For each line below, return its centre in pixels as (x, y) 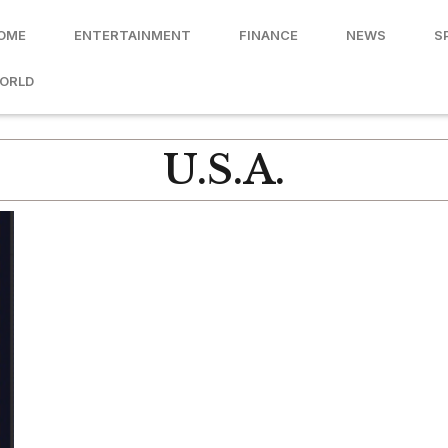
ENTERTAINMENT (132, 35)
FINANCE (268, 35)
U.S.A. (224, 170)
